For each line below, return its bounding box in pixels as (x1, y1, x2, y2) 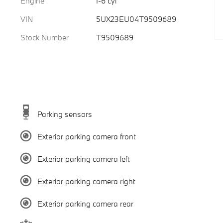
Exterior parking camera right (37, 176, 135, 186)
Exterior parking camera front (37, 131, 136, 141)
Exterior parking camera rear (37, 198, 133, 209)
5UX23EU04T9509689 (96, 14, 176, 24)
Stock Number (20, 32, 69, 42)
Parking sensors (37, 109, 92, 119)
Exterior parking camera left (37, 153, 130, 164)
